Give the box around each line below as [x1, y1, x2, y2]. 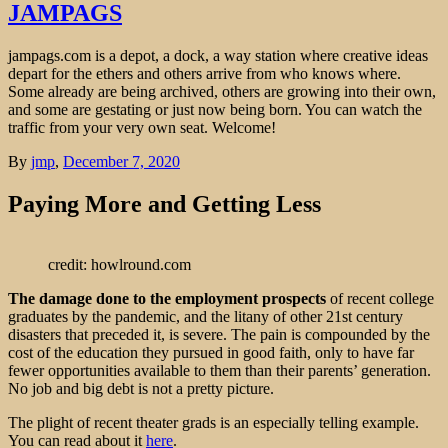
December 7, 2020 [63, 152, 180, 170]
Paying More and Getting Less [8, 190, 321, 217]
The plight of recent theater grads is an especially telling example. [8, 413, 419, 431]
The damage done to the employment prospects [8, 289, 326, 307]
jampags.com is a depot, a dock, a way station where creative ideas [8, 46, 428, 64]
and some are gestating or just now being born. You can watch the [8, 100, 422, 118]
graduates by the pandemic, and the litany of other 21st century [8, 307, 403, 325]
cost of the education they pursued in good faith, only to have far [8, 343, 414, 361]
